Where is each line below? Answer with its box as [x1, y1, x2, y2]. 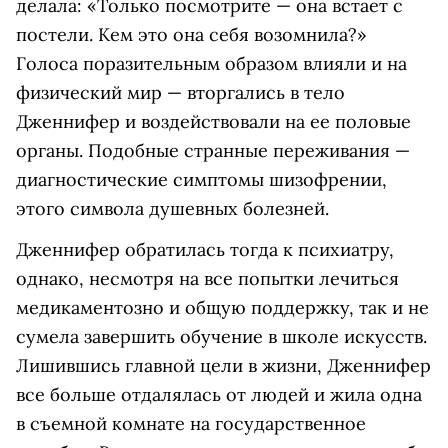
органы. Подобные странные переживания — [16, 139, 410, 163]
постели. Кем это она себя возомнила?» [16, 23, 367, 47]
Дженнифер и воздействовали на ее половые [16, 110, 411, 134]
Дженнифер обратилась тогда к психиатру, [16, 238, 394, 262]
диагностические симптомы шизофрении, [16, 168, 387, 192]
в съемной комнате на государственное [16, 412, 366, 436]
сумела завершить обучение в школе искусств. [16, 325, 427, 349]
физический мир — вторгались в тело [16, 81, 345, 105]
